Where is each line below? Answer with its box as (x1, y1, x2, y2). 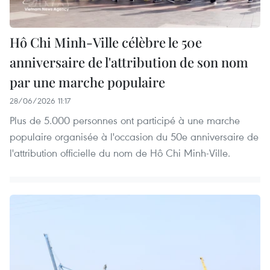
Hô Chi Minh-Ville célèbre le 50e (10, 33, 202, 52)
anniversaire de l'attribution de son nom (10, 53, 248, 72)
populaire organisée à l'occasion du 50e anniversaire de (10, 130, 259, 144)
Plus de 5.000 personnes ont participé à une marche (10, 113, 240, 128)
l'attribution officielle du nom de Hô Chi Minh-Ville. (10, 146, 230, 160)
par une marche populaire (10, 73, 165, 92)
